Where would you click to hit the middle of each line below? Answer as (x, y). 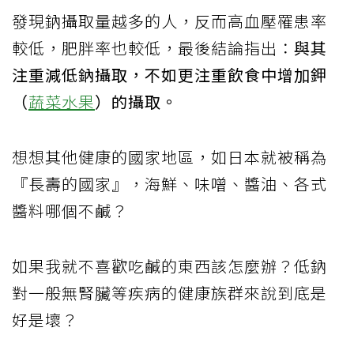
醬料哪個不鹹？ (70, 210)
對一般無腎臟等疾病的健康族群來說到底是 (169, 292)
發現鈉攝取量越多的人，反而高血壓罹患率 (169, 21)
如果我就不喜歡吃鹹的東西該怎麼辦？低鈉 (169, 265)
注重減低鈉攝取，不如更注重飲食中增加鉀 (169, 74)
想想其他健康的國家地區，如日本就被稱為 (169, 156)
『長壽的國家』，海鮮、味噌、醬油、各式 (169, 183)
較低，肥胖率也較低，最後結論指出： (153, 47)
